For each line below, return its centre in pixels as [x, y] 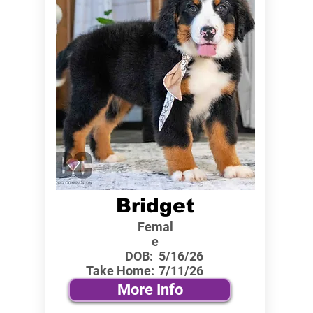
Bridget [155, 206]
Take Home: [120, 271]
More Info [150, 290]
